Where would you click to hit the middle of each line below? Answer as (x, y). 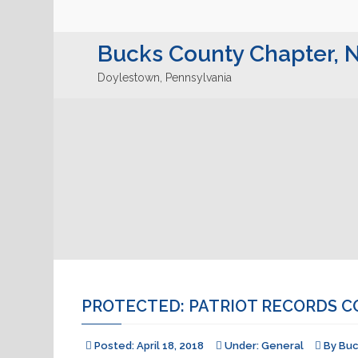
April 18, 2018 (170, 345)
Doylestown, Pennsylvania (165, 78)
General (282, 345)
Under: (242, 345)
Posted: (114, 345)
